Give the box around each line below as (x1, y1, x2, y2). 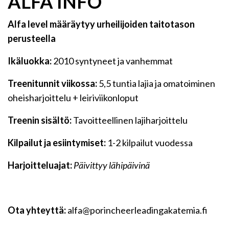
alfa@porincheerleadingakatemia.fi (66, 204, 208, 216)
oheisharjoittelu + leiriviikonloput (8, 92, 139, 103)
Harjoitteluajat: (8, 159, 74, 171)
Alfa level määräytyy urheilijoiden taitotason (8, 18, 195, 30)
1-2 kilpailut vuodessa (106, 137, 193, 148)
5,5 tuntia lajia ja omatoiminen (99, 78, 215, 89)
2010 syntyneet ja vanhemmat (52, 55, 173, 66)
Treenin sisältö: (8, 114, 72, 126)
